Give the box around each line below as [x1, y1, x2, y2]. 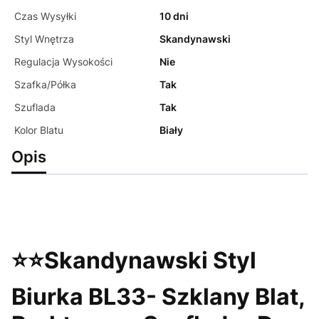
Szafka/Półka [14, 78, 76, 91]
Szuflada [14, 101, 56, 114]
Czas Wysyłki [14, 10, 76, 23]
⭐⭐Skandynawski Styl [11, 246, 256, 274]
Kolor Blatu [14, 124, 63, 137]
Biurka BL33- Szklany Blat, [11, 282, 305, 310]
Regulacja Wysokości [14, 56, 113, 68]
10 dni [159, 10, 189, 23]
